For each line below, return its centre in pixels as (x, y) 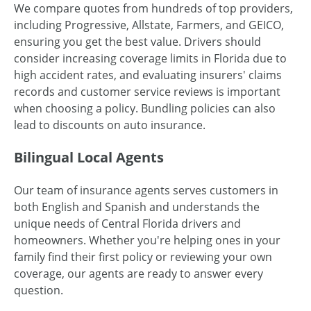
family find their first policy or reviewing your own (143, 257)
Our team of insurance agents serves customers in (146, 191)
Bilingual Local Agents (89, 158)
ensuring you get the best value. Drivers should (137, 42)
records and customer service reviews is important (147, 92)
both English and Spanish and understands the (137, 207)
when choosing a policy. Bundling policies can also (145, 109)
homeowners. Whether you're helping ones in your (147, 241)
